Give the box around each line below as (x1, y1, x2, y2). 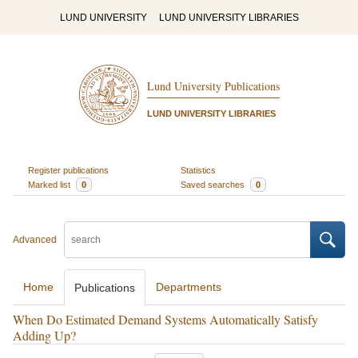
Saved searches (181, 179, 247, 189)
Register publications (27, 165, 109, 175)
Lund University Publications (146, 78, 280, 94)
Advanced (13, 234, 57, 245)
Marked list (27, 179, 73, 189)
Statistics (181, 165, 216, 175)
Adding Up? (13, 327, 76, 344)
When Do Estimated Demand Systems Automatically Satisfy (13, 311, 318, 328)
